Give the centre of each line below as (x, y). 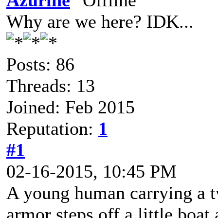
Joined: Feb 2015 (71, 107)
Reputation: (52, 128)
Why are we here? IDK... (100, 21)
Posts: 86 (40, 64)
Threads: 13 (51, 86)
